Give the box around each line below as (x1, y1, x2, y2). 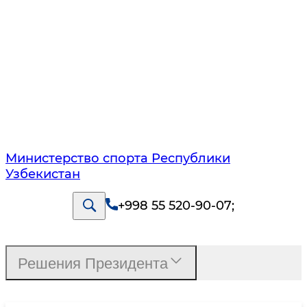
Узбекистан (5, 167, 80, 182)
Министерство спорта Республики (5, 151, 230, 167)
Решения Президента (18, 255, 168, 273)
